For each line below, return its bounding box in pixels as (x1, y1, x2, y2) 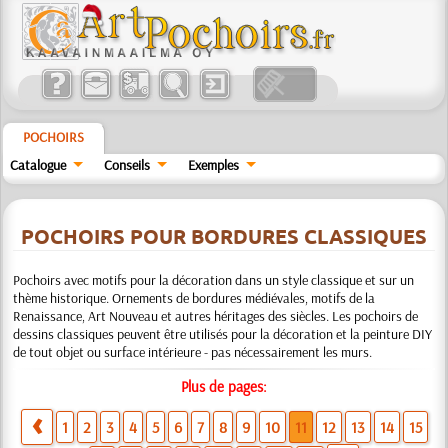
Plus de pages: (181, 377, 267, 396)
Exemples (187, 156, 239, 174)
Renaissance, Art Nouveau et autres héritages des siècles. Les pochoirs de (13, 307, 419, 325)
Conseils (104, 156, 151, 174)
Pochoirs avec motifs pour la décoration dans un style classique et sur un (13, 271, 415, 289)
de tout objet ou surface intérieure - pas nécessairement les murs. (13, 343, 373, 361)
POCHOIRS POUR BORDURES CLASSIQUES (21, 223, 427, 249)
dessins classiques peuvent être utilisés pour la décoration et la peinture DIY (13, 325, 433, 343)
